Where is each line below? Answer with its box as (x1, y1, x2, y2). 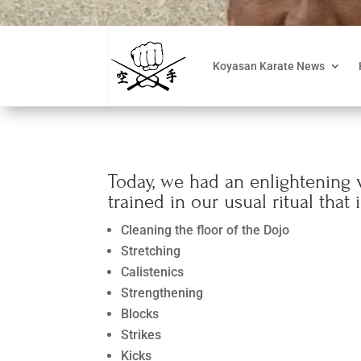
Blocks (121, 305, 160, 322)
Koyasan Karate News (213, 60, 326, 73)
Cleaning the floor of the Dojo (121, 222, 290, 238)
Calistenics (121, 263, 185, 280)
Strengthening (121, 284, 204, 301)
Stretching (121, 243, 181, 259)
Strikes (121, 326, 162, 342)
